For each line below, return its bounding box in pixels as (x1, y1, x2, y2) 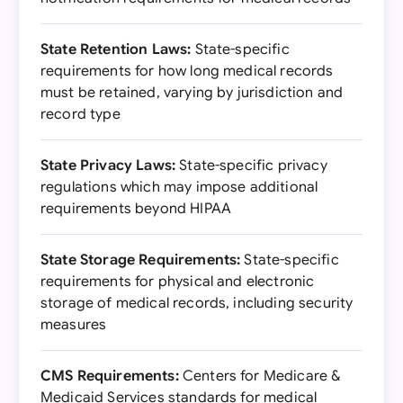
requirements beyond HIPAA (40, 200, 232, 218)
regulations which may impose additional (40, 178, 318, 196)
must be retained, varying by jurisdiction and (40, 84, 344, 102)
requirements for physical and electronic (40, 273, 315, 291)
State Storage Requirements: (40, 251, 241, 269)
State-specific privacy (175, 157, 327, 175)
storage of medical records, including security (40, 294, 354, 312)
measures (40, 316, 107, 334)
